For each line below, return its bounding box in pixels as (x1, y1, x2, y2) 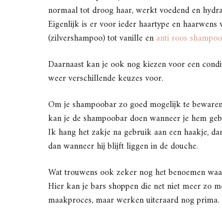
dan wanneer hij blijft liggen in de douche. (48, 139, 203, 155)
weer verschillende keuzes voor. (48, 71, 168, 87)
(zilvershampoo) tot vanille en (48, 31, 156, 47)
